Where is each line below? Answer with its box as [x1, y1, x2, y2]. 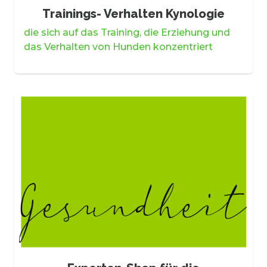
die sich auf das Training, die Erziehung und [24, 27, 230, 39]
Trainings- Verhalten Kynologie [42, 7, 225, 21]
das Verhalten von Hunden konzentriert [24, 41, 213, 53]
